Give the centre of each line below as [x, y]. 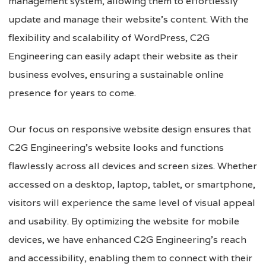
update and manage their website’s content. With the [129, 19]
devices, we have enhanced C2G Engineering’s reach [127, 239]
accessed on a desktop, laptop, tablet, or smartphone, [132, 184]
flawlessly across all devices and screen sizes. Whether [133, 166]
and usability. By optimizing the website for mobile [124, 221]
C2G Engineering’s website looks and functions [116, 147]
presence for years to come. [72, 93]
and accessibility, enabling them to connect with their [130, 258]
